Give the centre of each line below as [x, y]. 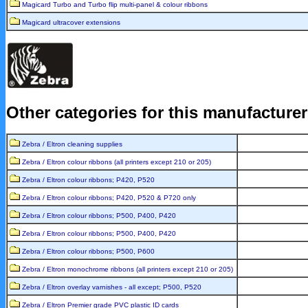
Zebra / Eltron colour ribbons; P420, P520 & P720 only [109, 197]
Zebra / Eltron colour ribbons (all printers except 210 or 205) [117, 162]
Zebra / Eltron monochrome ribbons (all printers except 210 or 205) [128, 269]
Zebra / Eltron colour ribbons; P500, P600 [88, 251]
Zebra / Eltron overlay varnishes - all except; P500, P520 [112, 287]
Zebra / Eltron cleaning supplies [72, 144]
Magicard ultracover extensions [71, 22]
